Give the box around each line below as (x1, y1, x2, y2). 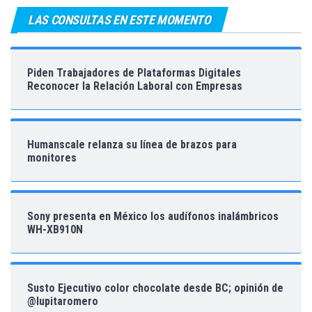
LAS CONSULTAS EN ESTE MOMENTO (28, 13, 211, 28)
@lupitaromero (27, 295, 98, 309)
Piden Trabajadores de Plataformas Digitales (27, 66, 241, 80)
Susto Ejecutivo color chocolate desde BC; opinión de (27, 281, 283, 295)
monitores (27, 151, 77, 165)
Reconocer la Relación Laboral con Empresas (27, 79, 242, 93)
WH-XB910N (27, 223, 83, 237)
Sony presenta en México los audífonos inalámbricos (27, 210, 279, 224)
